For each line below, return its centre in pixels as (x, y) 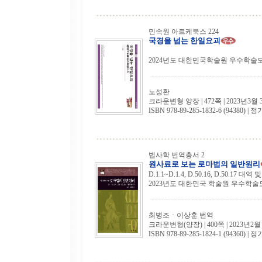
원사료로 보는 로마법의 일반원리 (204, 164)
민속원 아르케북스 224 (184, 32)
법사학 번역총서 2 (177, 155)
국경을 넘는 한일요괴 (185, 41)
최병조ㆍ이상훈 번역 (181, 216)
